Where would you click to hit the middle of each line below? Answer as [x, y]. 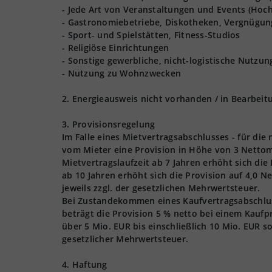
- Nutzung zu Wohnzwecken [121, 73]
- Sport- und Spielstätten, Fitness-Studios [151, 35]
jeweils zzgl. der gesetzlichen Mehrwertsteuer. [161, 188]
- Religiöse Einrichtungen [116, 48]
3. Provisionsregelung [109, 124]
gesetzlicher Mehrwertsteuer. [125, 239]
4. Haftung [85, 264]
